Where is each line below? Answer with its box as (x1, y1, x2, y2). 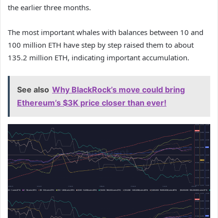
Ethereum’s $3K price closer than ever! (17, 98, 166, 108)
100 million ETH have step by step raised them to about (8, 40, 194, 50)
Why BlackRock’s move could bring (52, 85, 185, 95)
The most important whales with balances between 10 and (8, 27, 203, 37)
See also (17, 85, 49, 95)
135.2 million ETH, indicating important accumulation (8, 53, 187, 63)
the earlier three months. (8, 2, 91, 13)
